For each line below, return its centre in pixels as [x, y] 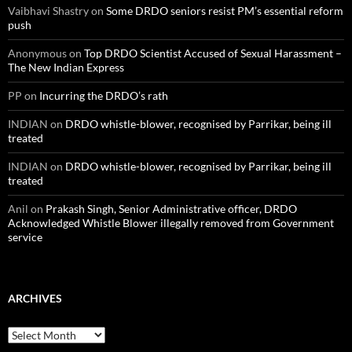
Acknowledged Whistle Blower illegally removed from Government [171, 223]
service [25, 237]
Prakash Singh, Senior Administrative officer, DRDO [171, 209]
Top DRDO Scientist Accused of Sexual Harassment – [213, 53]
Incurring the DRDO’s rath [104, 96]
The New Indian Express [66, 68]
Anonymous [37, 53]
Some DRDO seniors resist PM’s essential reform [225, 11]
